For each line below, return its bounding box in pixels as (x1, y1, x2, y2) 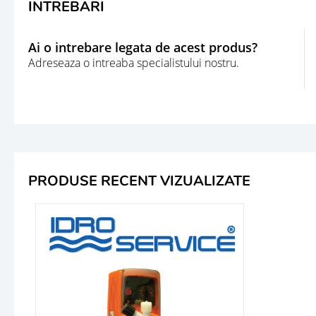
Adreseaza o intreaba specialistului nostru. (28, 55, 239, 71)
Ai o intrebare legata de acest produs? (28, 39, 257, 56)
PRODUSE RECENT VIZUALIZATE (28, 171, 250, 190)
